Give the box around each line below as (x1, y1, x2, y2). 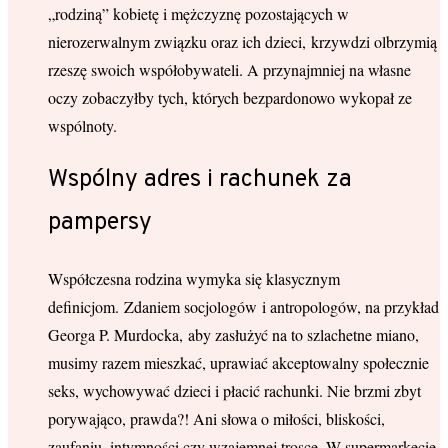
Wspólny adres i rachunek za (48, 165, 352, 196)
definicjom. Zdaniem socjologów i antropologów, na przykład (48, 296, 439, 318)
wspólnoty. (48, 114, 122, 136)
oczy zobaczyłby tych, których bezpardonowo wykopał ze (48, 86, 412, 108)
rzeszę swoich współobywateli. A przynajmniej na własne (48, 58, 411, 80)
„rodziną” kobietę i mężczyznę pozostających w (48, 2, 349, 24)
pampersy (48, 208, 152, 239)
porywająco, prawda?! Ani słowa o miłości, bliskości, (48, 408, 385, 430)
